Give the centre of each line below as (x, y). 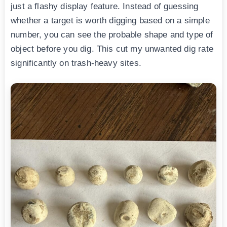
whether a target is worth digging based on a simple (110, 20)
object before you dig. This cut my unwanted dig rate (112, 49)
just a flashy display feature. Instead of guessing (105, 6)
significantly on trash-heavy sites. (76, 63)
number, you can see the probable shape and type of (112, 34)
